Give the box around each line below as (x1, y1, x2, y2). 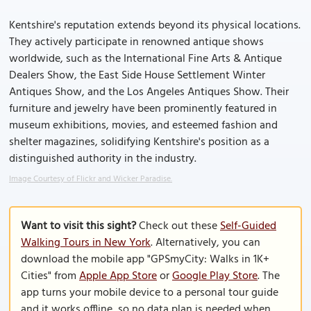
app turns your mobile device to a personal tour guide (21, 284, 278, 302)
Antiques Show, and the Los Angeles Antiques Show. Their (9, 83, 289, 101)
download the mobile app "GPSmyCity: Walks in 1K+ (21, 251, 269, 269)
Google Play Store (172, 267, 258, 285)
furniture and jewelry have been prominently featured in (9, 100, 277, 118)
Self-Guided (220, 217, 276, 235)
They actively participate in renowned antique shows (9, 33, 264, 51)
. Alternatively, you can (151, 234, 260, 252)
